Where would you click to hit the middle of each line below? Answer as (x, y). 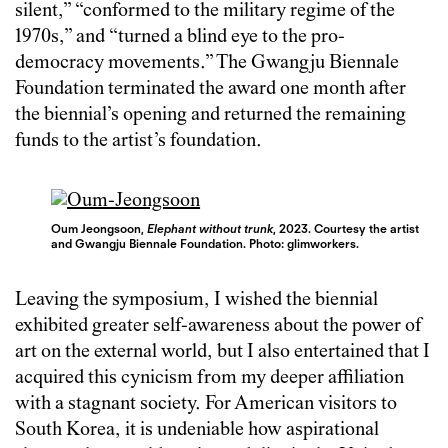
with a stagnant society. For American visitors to (206, 404)
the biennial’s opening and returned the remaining (210, 116)
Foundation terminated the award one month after (210, 90)
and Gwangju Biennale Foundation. (150, 243)
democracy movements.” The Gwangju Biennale (207, 64)
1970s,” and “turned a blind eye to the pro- (180, 38)
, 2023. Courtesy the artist (346, 228)
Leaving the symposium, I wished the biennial (196, 300)
